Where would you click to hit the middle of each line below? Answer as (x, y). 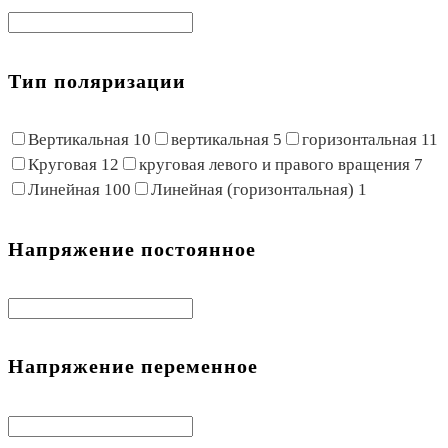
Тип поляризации (97, 80)
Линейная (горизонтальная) (254, 190)
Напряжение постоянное (132, 248)
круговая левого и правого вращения (276, 165)
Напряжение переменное (133, 366)
